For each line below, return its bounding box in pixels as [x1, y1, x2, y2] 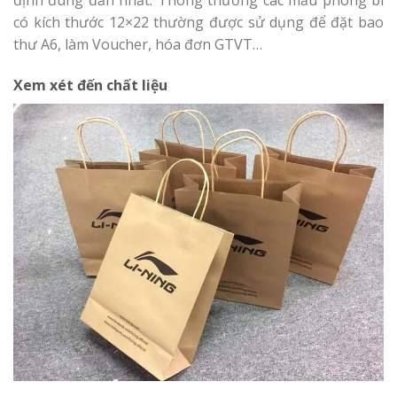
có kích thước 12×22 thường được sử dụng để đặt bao [13, 12, 384, 32]
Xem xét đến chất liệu [13, 74, 167, 95]
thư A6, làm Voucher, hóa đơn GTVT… [13, 34, 262, 54]
